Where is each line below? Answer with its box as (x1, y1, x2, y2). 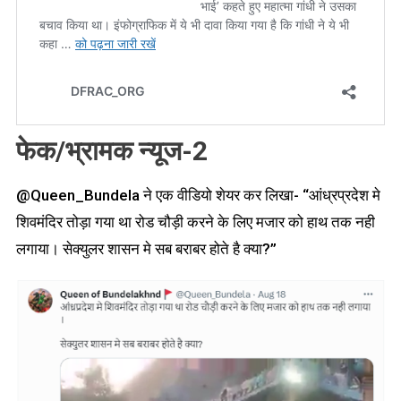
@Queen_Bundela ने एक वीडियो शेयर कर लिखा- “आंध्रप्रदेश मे (15, 185, 380, 204)
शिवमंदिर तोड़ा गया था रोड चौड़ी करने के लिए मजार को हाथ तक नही (15, 212, 375, 231)
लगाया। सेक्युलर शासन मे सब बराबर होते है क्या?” (15, 239, 277, 258)
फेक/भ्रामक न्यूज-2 (15, 134, 208, 166)
